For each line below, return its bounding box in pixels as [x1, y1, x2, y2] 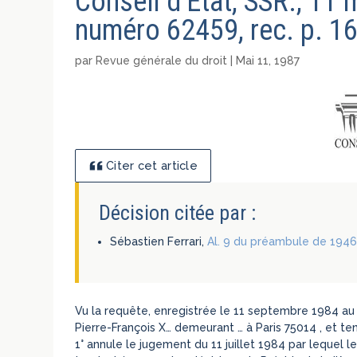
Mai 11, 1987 [236, 54, 300, 68]
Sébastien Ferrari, [110, 234, 208, 248]
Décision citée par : [99, 200, 257, 225]
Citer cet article [106, 159, 198, 173]
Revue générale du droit [96, 54, 228, 68]
